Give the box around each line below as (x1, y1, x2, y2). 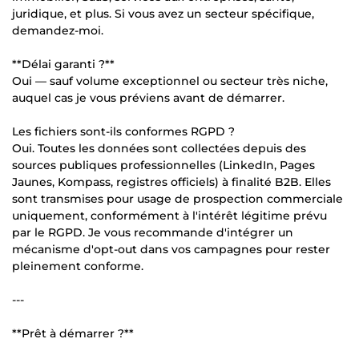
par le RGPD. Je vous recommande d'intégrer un (12, 224, 293, 240)
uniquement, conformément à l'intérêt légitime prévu (12, 208, 327, 223)
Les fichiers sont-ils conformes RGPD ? (12, 123, 235, 139)
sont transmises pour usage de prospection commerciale (12, 191, 343, 206)
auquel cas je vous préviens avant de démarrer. (12, 90, 284, 105)
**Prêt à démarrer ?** (12, 325, 134, 341)
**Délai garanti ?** (12, 56, 115, 71)
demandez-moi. (12, 22, 103, 38)
